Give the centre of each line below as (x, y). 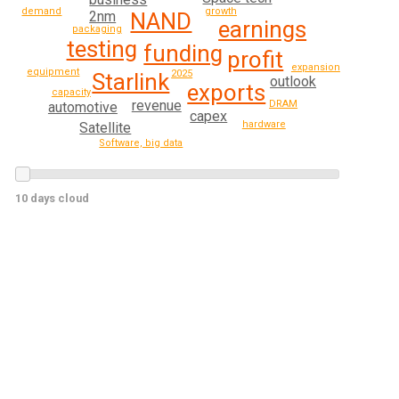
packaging (97, 29)
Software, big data (141, 142)
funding (183, 54)
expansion (315, 67)
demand (42, 12)
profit (256, 60)
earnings (263, 30)
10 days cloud (53, 199)
